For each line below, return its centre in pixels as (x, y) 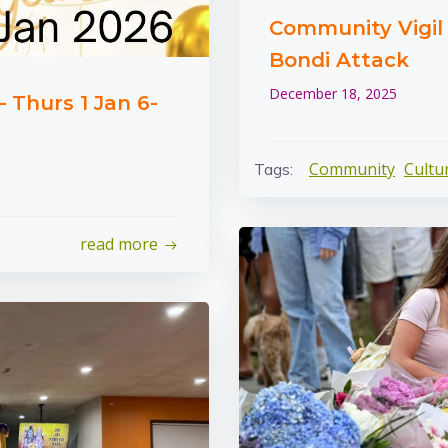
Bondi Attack (339, 60)
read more (119, 244)
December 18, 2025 (333, 93)
